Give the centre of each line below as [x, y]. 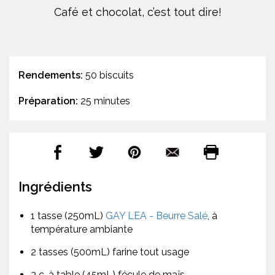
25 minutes [104, 101]
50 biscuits [108, 76]
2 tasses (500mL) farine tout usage [110, 252]
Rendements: [51, 76]
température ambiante [82, 230]
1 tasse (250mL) [68, 216]
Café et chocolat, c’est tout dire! [137, 12]
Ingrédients [55, 187]
